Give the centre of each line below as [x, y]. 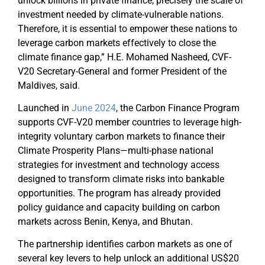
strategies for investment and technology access [119, 165]
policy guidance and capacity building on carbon [119, 208]
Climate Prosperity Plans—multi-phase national [116, 151]
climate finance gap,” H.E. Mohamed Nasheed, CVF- [125, 57]
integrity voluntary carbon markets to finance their [121, 137]
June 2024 [94, 108]
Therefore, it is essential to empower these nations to [127, 28]
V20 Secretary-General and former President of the [122, 71]
